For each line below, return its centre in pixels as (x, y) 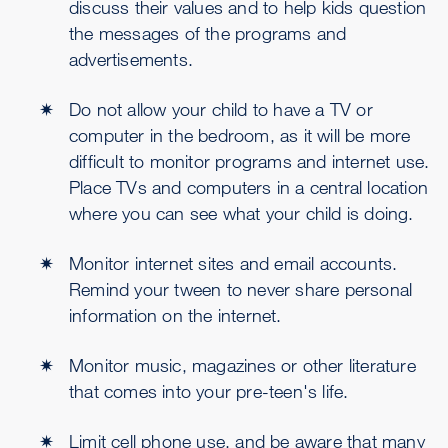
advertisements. (131, 59)
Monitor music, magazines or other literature (242, 365)
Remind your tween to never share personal (241, 289)
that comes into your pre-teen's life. (209, 391)
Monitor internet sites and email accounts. (233, 263)
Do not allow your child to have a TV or (221, 109)
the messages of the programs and (208, 33)
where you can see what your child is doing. (241, 213)
